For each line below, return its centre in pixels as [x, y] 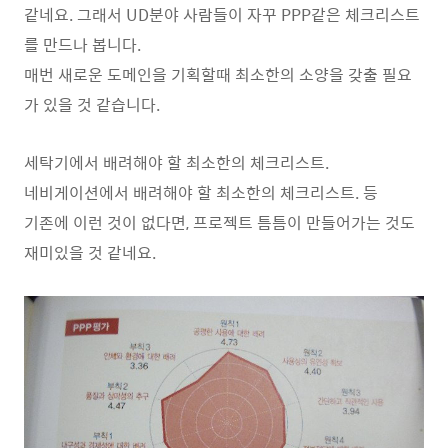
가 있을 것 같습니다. [92, 104]
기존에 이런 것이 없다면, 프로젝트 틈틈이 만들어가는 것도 [219, 222]
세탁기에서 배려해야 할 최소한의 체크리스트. [176, 162]
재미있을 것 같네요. [90, 252]
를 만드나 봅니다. [82, 44]
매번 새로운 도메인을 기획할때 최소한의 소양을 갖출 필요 [218, 74]
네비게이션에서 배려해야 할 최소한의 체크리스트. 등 [201, 192]
